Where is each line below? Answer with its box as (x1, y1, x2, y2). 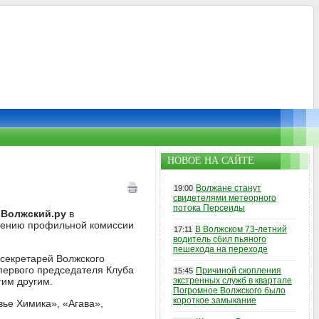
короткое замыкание (173, 296, 256, 305)
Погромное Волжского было (173, 286, 286, 296)
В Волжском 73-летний (195, 224, 287, 234)
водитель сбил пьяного (173, 234, 266, 244)
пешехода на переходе (173, 244, 268, 254)
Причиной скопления (196, 266, 281, 276)
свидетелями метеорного (173, 193, 276, 203)
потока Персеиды (173, 203, 245, 213)
